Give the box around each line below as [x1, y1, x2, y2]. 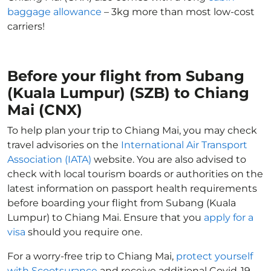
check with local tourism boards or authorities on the [7, 168, 263, 180]
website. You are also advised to [91, 154, 246, 165]
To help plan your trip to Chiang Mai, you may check [7, 125, 257, 136]
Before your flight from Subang [7, 67, 244, 85]
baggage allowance [7, 6, 102, 18]
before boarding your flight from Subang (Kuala [7, 197, 236, 209]
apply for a [204, 212, 253, 223]
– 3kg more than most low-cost [102, 6, 255, 18]
